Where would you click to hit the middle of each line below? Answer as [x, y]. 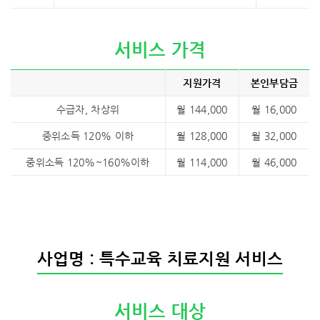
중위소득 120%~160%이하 [88, 162]
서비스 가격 [160, 50]
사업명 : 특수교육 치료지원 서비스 [160, 259]
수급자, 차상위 [88, 109]
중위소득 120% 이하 [88, 136]
